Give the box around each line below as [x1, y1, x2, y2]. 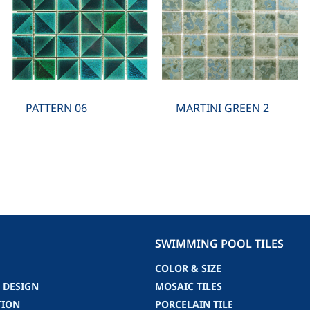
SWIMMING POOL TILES [155, 235, 284, 253]
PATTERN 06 [25, 100, 87, 117]
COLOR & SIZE [155, 262, 221, 277]
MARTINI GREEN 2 [175, 100, 269, 117]
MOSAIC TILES [155, 280, 222, 295]
